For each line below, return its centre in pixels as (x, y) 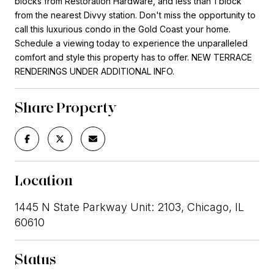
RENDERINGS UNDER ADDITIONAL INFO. (94, 71)
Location (44, 180)
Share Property (66, 107)
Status (35, 259)
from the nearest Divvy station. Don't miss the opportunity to (135, 15)
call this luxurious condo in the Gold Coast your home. (123, 29)
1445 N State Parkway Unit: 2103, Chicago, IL (129, 207)
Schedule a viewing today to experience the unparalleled (131, 43)
